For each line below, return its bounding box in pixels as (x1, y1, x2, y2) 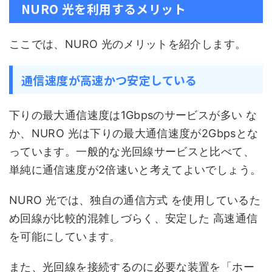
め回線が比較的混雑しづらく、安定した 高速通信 (9, 212, 258, 225)
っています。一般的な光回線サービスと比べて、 (9, 145, 254, 158)
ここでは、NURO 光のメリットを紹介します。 (9, 38, 246, 50)
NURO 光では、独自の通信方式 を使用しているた (9, 194, 260, 206)
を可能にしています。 (9, 230, 121, 243)
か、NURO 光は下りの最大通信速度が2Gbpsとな (9, 127, 259, 140)
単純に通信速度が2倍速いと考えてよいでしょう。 (9, 163, 262, 176)
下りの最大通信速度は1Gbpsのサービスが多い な (9, 109, 257, 121)
